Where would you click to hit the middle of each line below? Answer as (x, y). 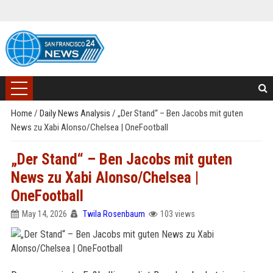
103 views (177, 214)
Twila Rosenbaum (114, 214)
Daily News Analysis (76, 113)
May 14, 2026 (44, 214)
